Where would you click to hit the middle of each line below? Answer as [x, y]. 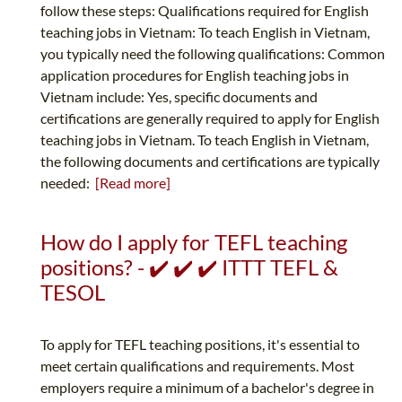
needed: [68, 183]
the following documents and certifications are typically [210, 162]
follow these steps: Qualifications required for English [205, 11]
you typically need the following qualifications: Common [213, 54]
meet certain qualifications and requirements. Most [197, 366]
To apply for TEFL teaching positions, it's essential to [200, 345]
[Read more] [133, 183]
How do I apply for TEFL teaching [194, 242]
